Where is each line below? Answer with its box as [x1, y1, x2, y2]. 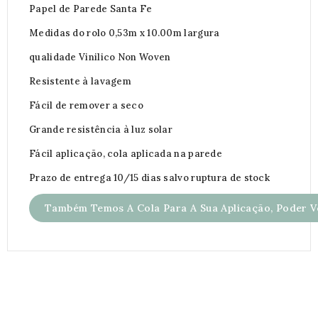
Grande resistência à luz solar [29, 123, 172, 136]
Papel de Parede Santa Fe [29, 2, 153, 15]
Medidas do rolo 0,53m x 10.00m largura [29, 26, 220, 39]
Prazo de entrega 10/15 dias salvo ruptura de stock [29, 171, 270, 184]
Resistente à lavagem [29, 75, 131, 87]
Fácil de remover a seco [29, 99, 143, 111]
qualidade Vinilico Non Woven [29, 50, 171, 63]
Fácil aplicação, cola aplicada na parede [29, 147, 222, 160]
